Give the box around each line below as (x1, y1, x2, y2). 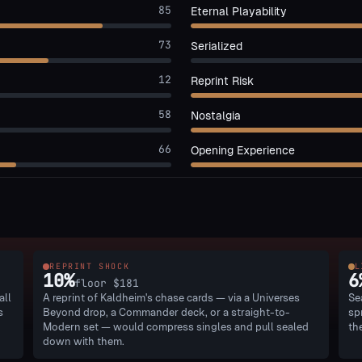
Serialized (191, 40, 242, 53)
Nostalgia (191, 109, 241, 122)
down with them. (43, 335, 125, 347)
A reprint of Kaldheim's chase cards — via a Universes (43, 292, 301, 304)
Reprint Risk (191, 74, 254, 87)
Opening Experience (191, 144, 295, 157)
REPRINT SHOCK (49, 261, 130, 271)
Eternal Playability (191, 5, 287, 18)
